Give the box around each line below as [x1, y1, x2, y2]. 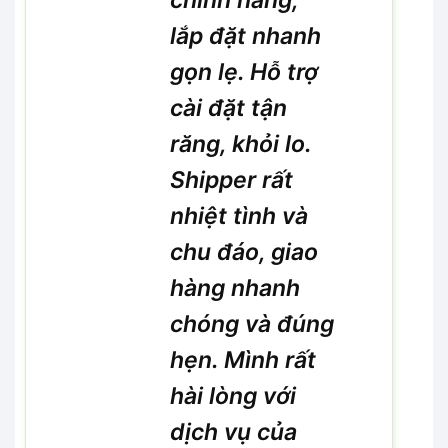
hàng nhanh [170, 273, 301, 302]
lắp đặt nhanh [170, 21, 322, 50]
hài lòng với [170, 381, 297, 410]
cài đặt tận [170, 93, 288, 122]
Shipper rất [170, 165, 294, 194]
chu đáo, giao [170, 237, 319, 266]
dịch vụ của [170, 417, 298, 446]
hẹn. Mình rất [170, 345, 317, 374]
